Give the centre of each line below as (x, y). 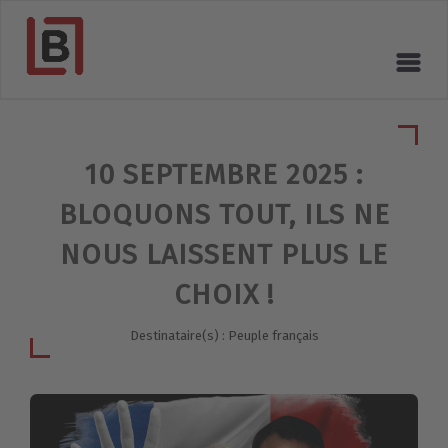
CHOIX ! (224, 295)
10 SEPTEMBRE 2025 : (224, 175)
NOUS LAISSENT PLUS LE (224, 255)
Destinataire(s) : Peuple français (224, 336)
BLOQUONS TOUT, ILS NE (224, 215)
